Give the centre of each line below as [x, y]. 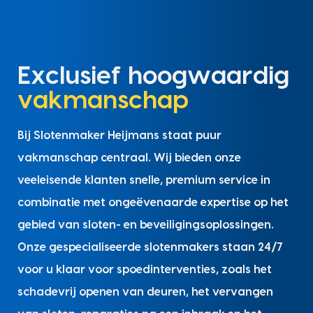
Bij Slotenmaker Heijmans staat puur [119, 135]
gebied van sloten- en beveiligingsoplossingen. [145, 225]
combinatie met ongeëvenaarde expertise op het [153, 202]
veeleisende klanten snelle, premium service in [144, 180]
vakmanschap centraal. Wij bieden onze [129, 158]
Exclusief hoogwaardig [153, 76]
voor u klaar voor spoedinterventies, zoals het [144, 269]
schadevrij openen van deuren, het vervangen [145, 292]
